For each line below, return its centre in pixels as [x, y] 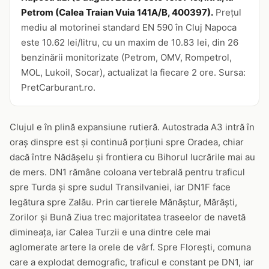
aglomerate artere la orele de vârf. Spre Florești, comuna [130, 247]
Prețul [227, 12]
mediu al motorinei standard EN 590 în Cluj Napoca [129, 27]
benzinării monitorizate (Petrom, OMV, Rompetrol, [126, 57]
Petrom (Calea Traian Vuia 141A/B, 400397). [117, 12]
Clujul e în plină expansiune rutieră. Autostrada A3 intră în [132, 127]
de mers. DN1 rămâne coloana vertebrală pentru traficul [127, 172]
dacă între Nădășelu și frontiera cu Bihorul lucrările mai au [132, 157]
